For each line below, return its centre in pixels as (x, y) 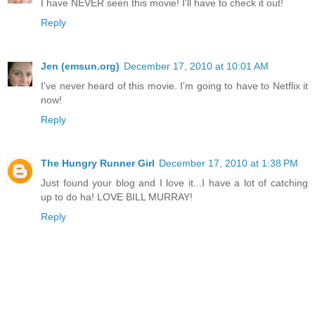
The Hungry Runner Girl (98, 163)
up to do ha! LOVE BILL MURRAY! (117, 197)
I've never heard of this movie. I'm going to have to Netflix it (174, 85)
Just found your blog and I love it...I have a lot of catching (174, 182)
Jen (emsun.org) (80, 66)
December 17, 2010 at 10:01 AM (196, 66)
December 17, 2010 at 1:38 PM (229, 163)
